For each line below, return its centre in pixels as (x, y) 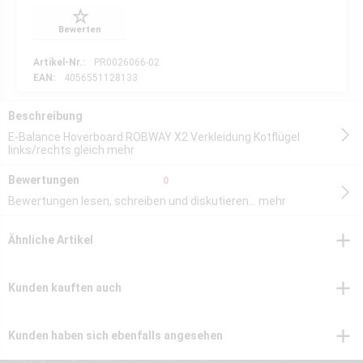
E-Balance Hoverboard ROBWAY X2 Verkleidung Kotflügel (154, 137)
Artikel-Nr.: (59, 62)
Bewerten (80, 30)
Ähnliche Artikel (51, 240)
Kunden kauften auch (65, 288)
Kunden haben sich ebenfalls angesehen (115, 335)
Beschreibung (45, 116)
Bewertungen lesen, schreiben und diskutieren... (132, 201)
